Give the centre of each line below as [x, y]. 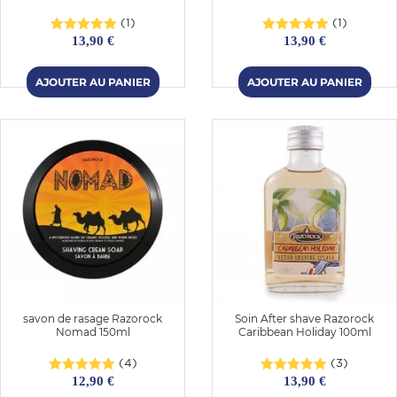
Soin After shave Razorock [304, 318]
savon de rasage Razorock [93, 318]
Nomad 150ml [93, 331]
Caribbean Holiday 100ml [304, 331]
